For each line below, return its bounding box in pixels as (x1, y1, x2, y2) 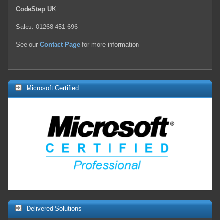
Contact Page (40, 40, 80, 48)
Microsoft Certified (27, 84, 79, 92)
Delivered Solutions (27, 204, 82, 212)
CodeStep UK (16, 5, 56, 13)
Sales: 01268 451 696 (16, 23, 78, 30)
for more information (80, 40, 139, 48)
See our (16, 40, 40, 48)
